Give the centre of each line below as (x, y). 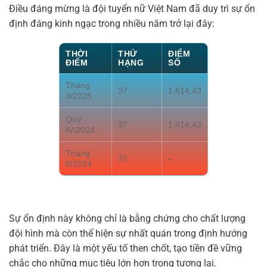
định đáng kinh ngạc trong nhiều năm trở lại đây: (112, 23)
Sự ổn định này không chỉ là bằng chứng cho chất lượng (127, 218)
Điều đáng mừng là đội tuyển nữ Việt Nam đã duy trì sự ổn (132, 8)
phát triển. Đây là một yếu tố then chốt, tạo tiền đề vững (125, 248)
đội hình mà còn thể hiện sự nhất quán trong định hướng (128, 233)
